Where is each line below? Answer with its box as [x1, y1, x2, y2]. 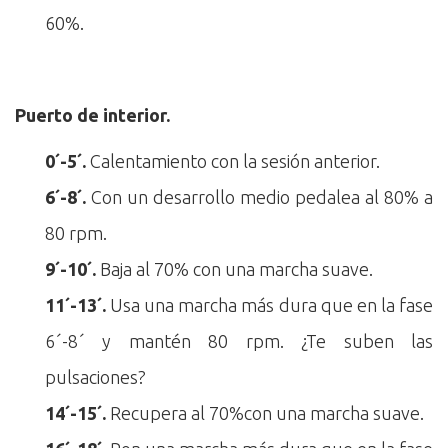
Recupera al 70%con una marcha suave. [106, 402, 424, 423]
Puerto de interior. [15, 104, 170, 125]
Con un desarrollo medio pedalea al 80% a [86, 186, 433, 207]
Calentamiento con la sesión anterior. [86, 150, 380, 171]
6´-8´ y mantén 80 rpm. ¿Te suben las [45, 330, 433, 351]
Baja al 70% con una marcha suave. [96, 258, 373, 279]
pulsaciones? [45, 366, 146, 387]
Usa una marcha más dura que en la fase [106, 294, 433, 315]
